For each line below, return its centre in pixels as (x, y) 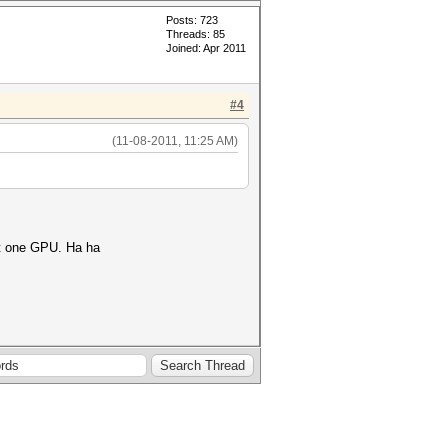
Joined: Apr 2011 (206, 48)
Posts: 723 (192, 20)
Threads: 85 (195, 34)
